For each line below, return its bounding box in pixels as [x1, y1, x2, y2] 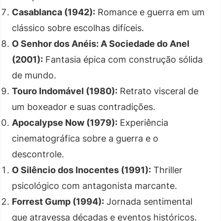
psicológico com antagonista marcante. [12, 180, 177, 191]
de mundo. [12, 70, 56, 80]
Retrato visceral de [117, 85, 198, 96]
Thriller [151, 164, 183, 175]
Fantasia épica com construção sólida [43, 54, 203, 65]
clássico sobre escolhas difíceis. [12, 22, 144, 33]
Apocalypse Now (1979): [12, 117, 117, 128]
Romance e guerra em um [95, 6, 205, 17]
